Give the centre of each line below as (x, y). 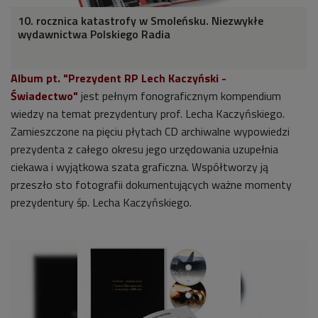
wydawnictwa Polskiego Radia (94, 34)
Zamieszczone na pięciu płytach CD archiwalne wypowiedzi (150, 131)
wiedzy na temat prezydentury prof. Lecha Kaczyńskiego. (148, 113)
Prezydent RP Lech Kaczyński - (147, 78)
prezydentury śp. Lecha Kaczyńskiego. (101, 202)
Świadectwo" (44, 95)
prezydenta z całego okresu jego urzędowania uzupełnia (144, 149)
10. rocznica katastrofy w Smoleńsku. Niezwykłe (141, 20)
